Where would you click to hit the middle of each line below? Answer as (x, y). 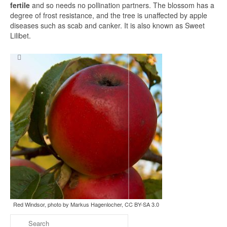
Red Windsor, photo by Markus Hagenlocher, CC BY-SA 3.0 (86, 204)
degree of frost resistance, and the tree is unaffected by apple (109, 15)
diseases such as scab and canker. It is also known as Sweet (107, 25)
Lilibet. (21, 35)
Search (184, 53)
